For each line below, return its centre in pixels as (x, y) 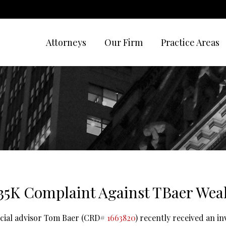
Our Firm (124, 42)
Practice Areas (190, 42)
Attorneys (66, 42)
